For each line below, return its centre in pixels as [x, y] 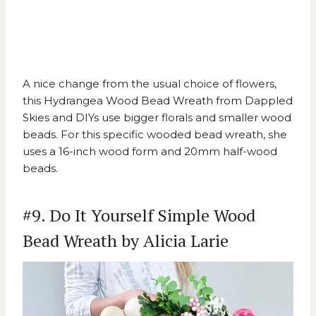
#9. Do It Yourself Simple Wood [139, 215]
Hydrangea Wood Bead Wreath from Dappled [168, 100]
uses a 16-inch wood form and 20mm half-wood [150, 151]
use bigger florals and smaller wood [195, 117]
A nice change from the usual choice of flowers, [150, 83]
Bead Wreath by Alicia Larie [126, 240]
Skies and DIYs [61, 117]
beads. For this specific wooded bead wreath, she [155, 134]
